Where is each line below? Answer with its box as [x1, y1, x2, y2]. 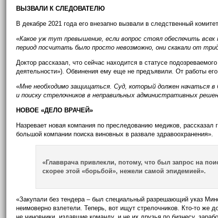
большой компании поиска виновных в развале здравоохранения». [16, 130, 214, 138]
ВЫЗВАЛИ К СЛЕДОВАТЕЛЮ [16, 5, 105, 12]
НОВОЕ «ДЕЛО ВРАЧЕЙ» [16, 107, 93, 114]
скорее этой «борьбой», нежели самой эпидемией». [42, 167, 206, 175]
